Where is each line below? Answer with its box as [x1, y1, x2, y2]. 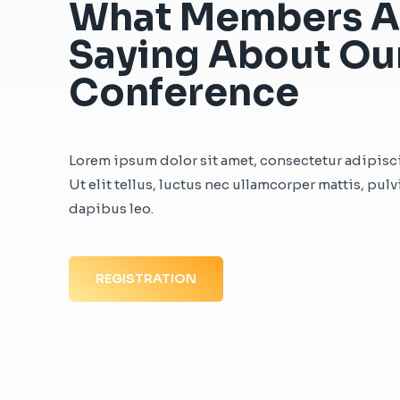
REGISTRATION [96, 270, 196, 287]
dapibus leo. [69, 199, 154, 217]
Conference [69, 68, 299, 116]
